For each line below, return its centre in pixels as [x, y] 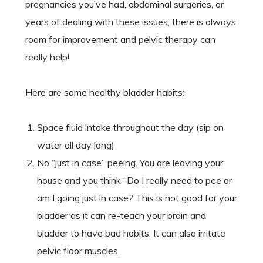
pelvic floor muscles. [78, 251]
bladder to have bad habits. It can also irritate [131, 233]
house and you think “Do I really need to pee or [134, 181]
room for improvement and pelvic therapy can [120, 40]
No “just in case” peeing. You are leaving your [130, 163]
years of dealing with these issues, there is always [130, 22]
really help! [47, 57]
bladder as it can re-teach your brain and [121, 216]
